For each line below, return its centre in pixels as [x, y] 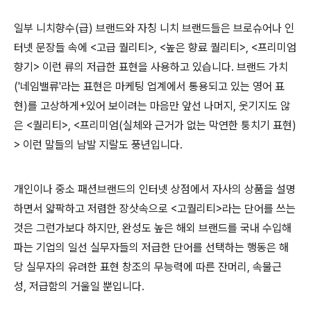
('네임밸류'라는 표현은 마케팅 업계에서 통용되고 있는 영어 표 [149, 87]
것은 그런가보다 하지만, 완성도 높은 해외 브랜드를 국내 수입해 [153, 228]
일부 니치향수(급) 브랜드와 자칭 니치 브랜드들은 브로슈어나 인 [154, 28]
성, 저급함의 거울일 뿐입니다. [79, 287]
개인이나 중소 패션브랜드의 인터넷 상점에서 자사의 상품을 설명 [155, 190]
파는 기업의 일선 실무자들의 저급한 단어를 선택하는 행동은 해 [151, 248]
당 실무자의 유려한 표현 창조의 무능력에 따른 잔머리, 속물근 [148, 267]
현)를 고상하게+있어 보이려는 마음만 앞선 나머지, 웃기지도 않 [152, 106]
